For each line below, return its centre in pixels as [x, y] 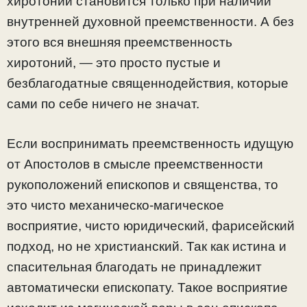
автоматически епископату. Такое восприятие [147, 288]
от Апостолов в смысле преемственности [135, 164]
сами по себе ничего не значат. [103, 103]
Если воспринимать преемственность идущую [150, 144]
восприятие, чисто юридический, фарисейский [151, 226]
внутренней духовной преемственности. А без [150, 21]
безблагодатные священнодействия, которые [148, 83]
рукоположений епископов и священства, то [143, 185]
